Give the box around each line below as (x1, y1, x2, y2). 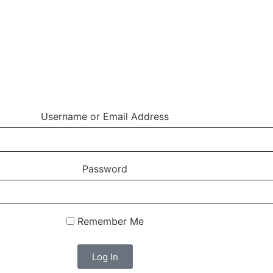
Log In (91, 250, 118, 263)
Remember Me (74, 215, 144, 228)
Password (82, 163, 127, 175)
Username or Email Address (41, 110, 169, 123)
